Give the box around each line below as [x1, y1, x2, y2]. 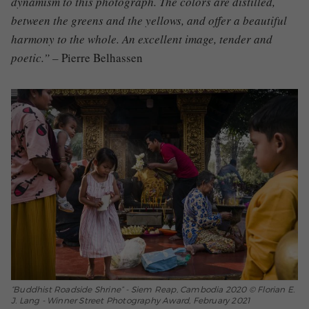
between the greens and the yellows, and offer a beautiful [11, 12, 287, 29]
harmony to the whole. [11, 31, 122, 48]
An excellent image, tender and [122, 31, 272, 48]
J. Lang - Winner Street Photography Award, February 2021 [11, 295, 250, 306]
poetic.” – [11, 50, 61, 66]
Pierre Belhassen [61, 50, 143, 66]
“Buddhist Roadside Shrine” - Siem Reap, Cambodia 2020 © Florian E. [11, 283, 295, 295]
